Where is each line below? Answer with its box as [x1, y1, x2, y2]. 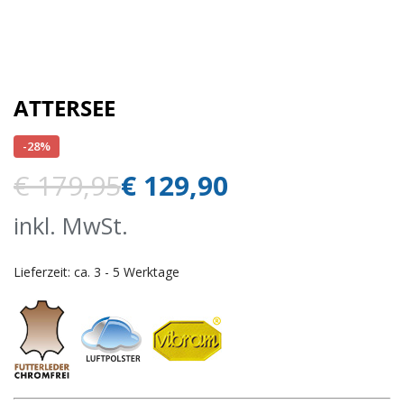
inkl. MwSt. [14, 210, 128, 241]
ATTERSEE [14, 93, 115, 123]
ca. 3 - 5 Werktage [74, 263, 179, 280]
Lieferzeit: [14, 263, 74, 280]
